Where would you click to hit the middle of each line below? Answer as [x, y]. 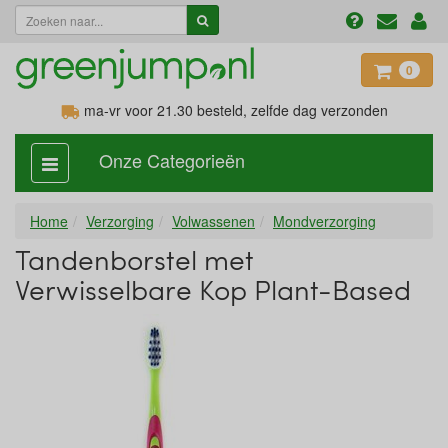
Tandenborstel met [134, 259]
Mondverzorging [324, 221]
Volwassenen [213, 221]
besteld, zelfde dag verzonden [290, 110]
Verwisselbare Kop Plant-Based [213, 289]
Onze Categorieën [172, 160]
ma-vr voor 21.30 [136, 110]
